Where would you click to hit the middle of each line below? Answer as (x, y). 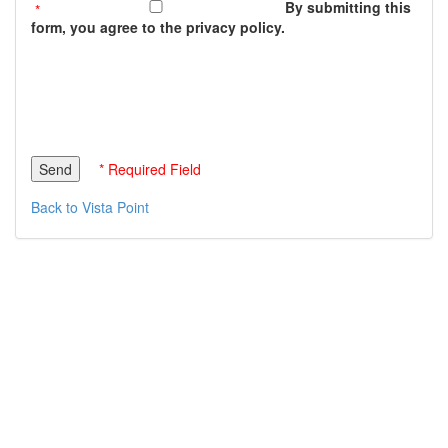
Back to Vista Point (90, 206)
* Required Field (150, 168)
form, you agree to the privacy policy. (158, 27)
